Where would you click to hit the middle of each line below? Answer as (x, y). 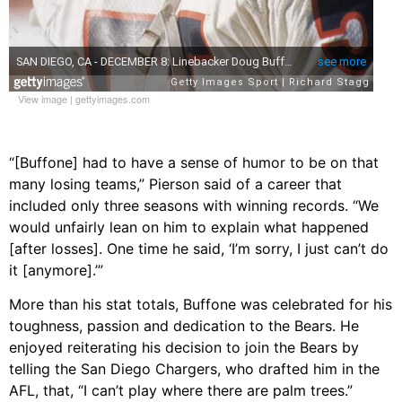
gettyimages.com (113, 98)
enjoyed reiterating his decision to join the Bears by (184, 348)
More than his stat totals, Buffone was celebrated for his (201, 305)
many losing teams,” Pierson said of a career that (175, 184)
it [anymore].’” (56, 270)
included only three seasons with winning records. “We (194, 205)
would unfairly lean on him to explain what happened (189, 227)
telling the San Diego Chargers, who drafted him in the (194, 369)
